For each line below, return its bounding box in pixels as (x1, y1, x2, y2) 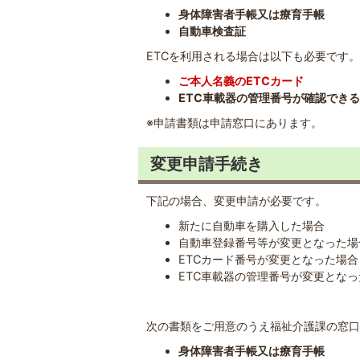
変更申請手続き (150, 153, 263, 174)
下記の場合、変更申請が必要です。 (146, 194, 326, 207)
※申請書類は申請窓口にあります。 (146, 116, 322, 129)
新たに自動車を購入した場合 (178, 219, 325, 232)
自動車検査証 (178, 24, 247, 38)
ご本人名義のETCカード (178, 74, 305, 88)
